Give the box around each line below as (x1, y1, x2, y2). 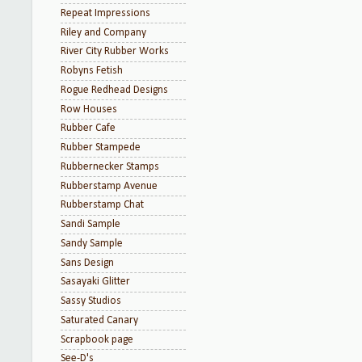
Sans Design (61, 257, 114, 268)
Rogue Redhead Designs (61, 84, 168, 95)
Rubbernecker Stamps (61, 161, 159, 172)
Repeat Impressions (61, 7, 150, 19)
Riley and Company (61, 27, 146, 38)
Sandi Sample (61, 219, 120, 229)
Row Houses (61, 103, 117, 115)
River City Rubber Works (61, 46, 169, 57)
